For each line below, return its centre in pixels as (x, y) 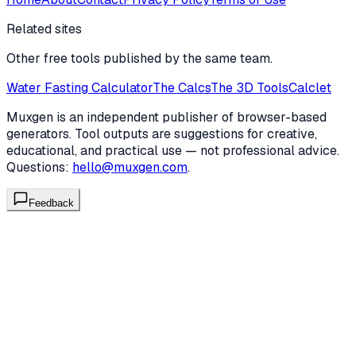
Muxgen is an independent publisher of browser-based (166, 118)
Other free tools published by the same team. (139, 59)
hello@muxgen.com (130, 168)
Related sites (44, 29)
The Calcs (182, 88)
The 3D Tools (250, 88)
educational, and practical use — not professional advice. (173, 151)
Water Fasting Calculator (79, 88)
